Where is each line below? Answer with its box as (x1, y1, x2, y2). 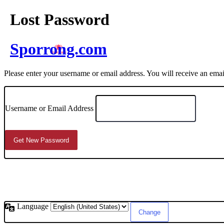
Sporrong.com (10, 39, 107, 58)
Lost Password (10, 10, 109, 29)
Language (17, 202, 50, 211)
